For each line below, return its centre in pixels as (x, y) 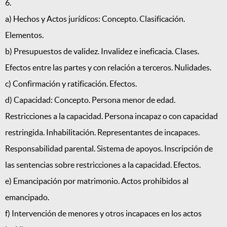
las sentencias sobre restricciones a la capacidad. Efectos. (103, 165)
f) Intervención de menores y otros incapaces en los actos (103, 214)
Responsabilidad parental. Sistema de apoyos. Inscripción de (109, 149)
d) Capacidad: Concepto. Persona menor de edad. (90, 100)
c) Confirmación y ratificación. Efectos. (71, 84)
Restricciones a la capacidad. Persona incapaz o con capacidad (111, 116)
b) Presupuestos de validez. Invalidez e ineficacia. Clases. (102, 51)
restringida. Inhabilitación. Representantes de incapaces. (102, 133)
